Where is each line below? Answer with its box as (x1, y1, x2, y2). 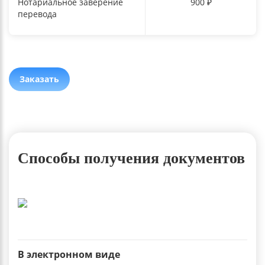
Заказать (20, 73, 59, 85)
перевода (18, 8, 57, 20)
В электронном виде (18, 247, 120, 261)
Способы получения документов (18, 149, 245, 167)
